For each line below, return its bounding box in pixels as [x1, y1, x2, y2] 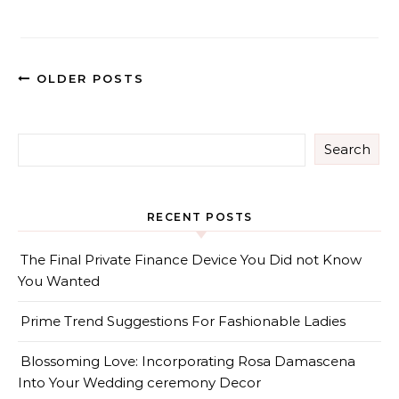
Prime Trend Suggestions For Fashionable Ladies [20, 313, 346, 330]
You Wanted [18, 273, 100, 289]
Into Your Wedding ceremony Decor [18, 374, 261, 391]
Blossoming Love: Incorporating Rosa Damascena [20, 353, 355, 370]
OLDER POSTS [31, 71, 144, 85]
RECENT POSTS [146, 210, 253, 224]
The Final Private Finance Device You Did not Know [20, 251, 362, 268]
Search [323, 141, 370, 158]
